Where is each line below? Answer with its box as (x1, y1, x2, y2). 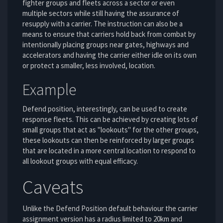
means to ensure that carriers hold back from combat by (22, 29, 196, 39)
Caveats (22, 175, 83, 200)
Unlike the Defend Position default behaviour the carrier (22, 203, 198, 213)
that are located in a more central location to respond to (22, 146, 196, 156)
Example (22, 79, 76, 100)
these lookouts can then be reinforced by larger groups (22, 135, 194, 145)
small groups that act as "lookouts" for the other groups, (22, 125, 199, 135)
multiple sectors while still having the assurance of (22, 8, 179, 18)
